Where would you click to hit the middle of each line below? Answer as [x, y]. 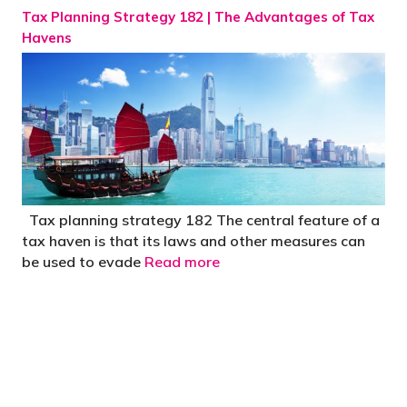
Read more [182, 262]
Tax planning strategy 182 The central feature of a [201, 220]
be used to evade [83, 262]
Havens [47, 37]
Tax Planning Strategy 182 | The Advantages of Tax [198, 16]
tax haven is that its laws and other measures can [194, 241]
